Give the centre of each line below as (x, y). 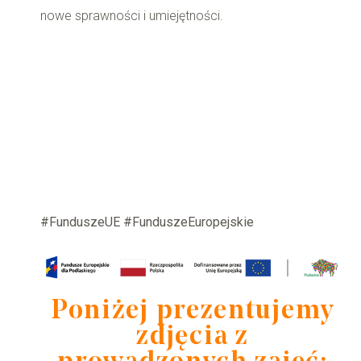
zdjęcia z (193, 338)
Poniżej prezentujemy (192, 312)
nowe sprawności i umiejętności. (132, 16)
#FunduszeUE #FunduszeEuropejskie (147, 222)
